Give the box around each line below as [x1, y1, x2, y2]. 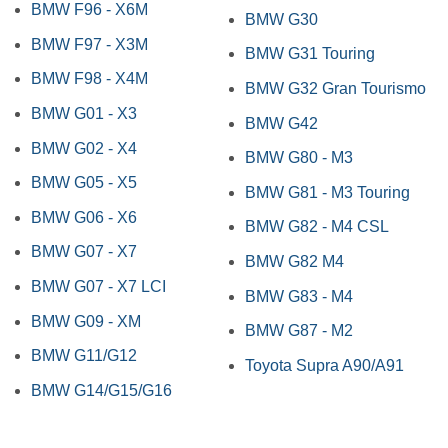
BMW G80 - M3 [244, 149, 353, 167]
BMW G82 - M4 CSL [244, 218, 389, 236]
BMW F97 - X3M [30, 35, 148, 53]
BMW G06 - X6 [30, 208, 137, 226]
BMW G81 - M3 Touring [244, 183, 410, 201]
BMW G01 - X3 [30, 104, 137, 122]
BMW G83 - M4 [244, 287, 353, 305]
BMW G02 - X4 [30, 139, 137, 157]
